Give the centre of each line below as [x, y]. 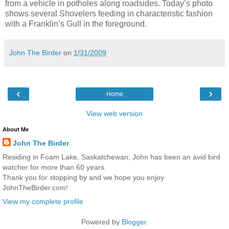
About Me [16, 129]
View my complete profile [43, 202]
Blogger [134, 222]
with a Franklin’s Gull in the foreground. [76, 24]
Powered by [101, 222]
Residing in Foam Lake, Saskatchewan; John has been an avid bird [111, 157]
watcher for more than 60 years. [54, 167]
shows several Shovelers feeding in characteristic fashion [109, 13]
